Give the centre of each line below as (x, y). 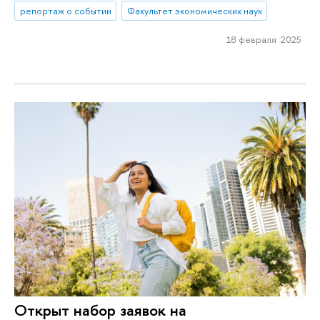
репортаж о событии (65, 11)
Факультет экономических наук (194, 11)
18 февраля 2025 (264, 40)
